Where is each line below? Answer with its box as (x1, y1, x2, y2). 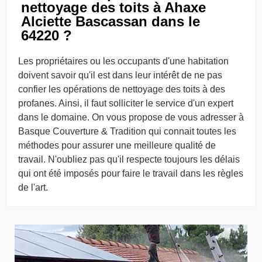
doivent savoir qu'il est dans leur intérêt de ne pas (18, 70, 222, 80)
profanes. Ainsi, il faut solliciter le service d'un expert (18, 98, 233, 108)
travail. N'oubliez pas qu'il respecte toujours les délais (18, 154, 240, 164)
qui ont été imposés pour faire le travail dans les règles (18, 168, 243, 178)
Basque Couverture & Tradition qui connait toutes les (18, 126, 236, 136)
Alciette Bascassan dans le (21, 13, 200, 29)
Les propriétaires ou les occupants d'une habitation (18, 56, 229, 66)
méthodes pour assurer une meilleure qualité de (18, 140, 216, 150)
